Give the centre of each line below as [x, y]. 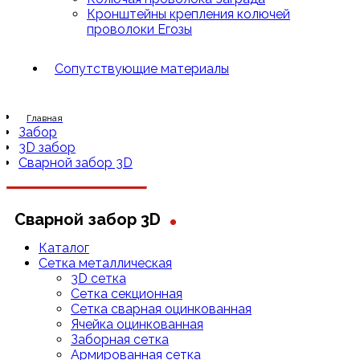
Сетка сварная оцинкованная [161, 309]
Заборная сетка [120, 340]
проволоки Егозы [139, 29]
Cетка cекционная [127, 294]
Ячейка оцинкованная [137, 324]
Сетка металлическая [105, 263]
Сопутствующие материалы [142, 69]
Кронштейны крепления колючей [188, 14]
